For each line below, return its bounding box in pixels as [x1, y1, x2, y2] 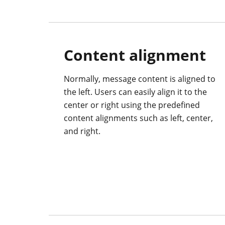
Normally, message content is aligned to [64, 73, 215, 85]
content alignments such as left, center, [64, 113, 213, 124]
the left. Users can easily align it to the [64, 86, 207, 98]
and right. [64, 126, 100, 137]
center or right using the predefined [64, 99, 200, 111]
